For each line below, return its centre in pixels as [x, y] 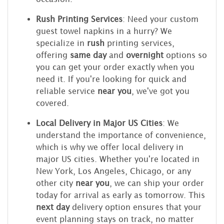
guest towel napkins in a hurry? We [104, 31]
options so [185, 55]
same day [88, 55]
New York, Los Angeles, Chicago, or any [113, 171]
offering [53, 55]
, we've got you [160, 91]
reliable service [67, 91]
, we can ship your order [157, 183]
